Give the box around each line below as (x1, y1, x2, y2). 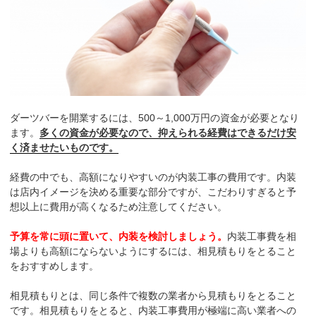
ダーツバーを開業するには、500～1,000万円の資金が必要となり (10, 112, 300, 124)
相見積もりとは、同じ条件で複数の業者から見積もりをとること (10, 290, 297, 302)
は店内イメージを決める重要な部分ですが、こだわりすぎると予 (10, 186, 297, 198)
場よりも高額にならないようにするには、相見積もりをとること (10, 245, 297, 257)
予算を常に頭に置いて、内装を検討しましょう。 (10, 231, 228, 243)
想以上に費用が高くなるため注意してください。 (10, 201, 228, 213)
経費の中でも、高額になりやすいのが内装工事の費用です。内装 (10, 171, 297, 183)
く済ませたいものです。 (10, 142, 119, 154)
